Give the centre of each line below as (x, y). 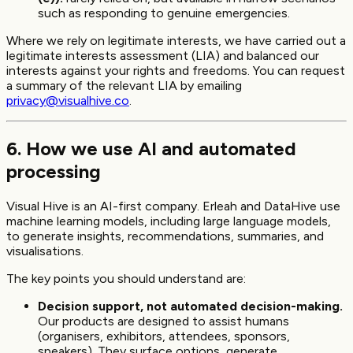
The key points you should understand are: (126, 279)
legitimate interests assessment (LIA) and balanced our (163, 55)
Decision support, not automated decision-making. (190, 307)
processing (54, 172)
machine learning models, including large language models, (169, 221)
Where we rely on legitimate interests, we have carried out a (176, 40)
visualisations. (45, 251)
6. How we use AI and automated (151, 149)
